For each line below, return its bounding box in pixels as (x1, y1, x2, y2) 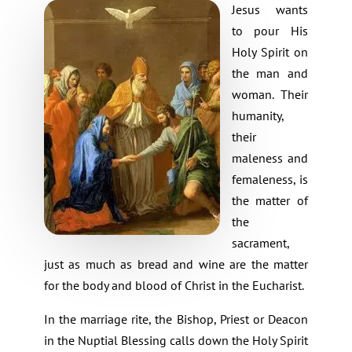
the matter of (231, 192, 309, 209)
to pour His (231, 23, 309, 39)
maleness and (231, 150, 309, 167)
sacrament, (231, 235, 290, 251)
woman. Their (231, 86, 309, 103)
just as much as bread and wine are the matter (43, 256, 309, 273)
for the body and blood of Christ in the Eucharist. (43, 277, 304, 294)
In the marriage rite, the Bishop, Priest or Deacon (43, 311, 309, 328)
